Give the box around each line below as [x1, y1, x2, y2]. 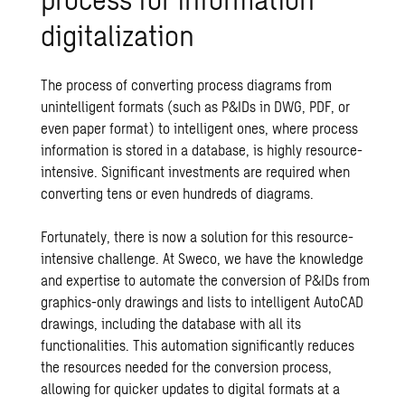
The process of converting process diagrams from [41, 76, 333, 93]
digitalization [41, 17, 195, 52]
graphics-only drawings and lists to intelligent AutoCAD [41, 293, 364, 310]
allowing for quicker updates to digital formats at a [41, 380, 341, 397]
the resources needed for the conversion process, [41, 358, 333, 375]
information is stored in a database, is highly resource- [41, 141, 363, 158]
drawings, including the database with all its [41, 315, 302, 332]
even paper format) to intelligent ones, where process [41, 119, 359, 137]
